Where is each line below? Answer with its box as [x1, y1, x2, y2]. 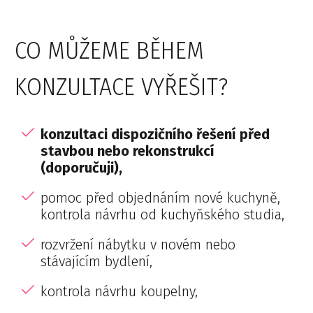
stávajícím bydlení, [41, 253, 153, 270]
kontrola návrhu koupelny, [41, 283, 198, 300]
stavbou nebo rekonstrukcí [41, 143, 215, 159]
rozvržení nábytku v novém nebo [41, 236, 236, 253]
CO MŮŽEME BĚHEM [14, 36, 204, 65]
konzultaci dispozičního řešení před [41, 126, 270, 143]
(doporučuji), [41, 159, 123, 176]
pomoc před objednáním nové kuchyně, [41, 189, 281, 206]
